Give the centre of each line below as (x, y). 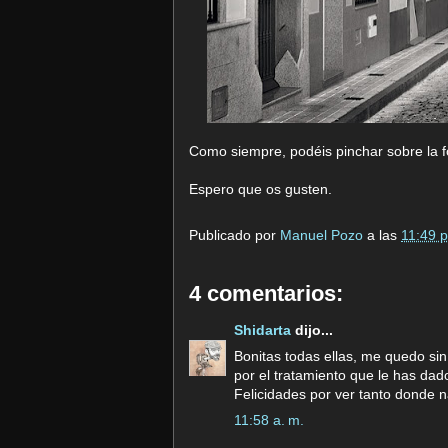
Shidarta (262, 330)
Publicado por (234, 235)
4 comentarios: (266, 293)
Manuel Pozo (323, 235)
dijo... (312, 330)
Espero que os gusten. (260, 189)
